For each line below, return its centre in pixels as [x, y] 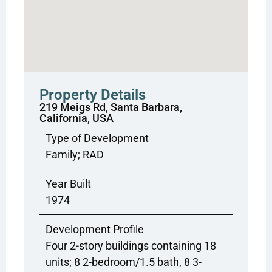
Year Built [68, 184]
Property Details [93, 95]
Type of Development [97, 138]
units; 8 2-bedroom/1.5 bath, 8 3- [124, 262]
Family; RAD [75, 155]
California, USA [76, 118]
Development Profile [95, 229]
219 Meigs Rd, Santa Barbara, [111, 107]
